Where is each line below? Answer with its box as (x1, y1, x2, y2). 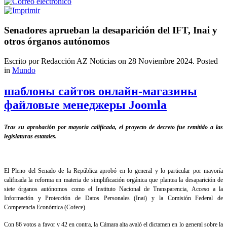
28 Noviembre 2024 (128, 56, 193, 65)
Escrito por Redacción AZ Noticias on (4, 56, 128, 65)
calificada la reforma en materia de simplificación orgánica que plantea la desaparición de (4, 176, 223, 184)
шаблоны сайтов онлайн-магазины (4, 85, 197, 98)
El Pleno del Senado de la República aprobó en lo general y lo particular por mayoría (4, 167, 223, 175)
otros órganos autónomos (4, 35, 109, 47)
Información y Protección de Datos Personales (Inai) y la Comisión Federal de (4, 195, 223, 202)
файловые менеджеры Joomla (4, 98, 167, 112)
